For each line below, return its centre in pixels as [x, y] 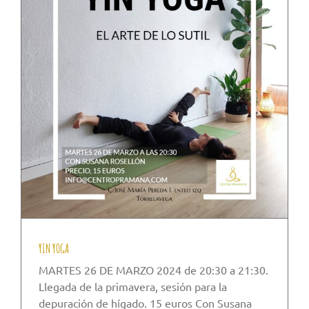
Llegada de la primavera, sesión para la [133, 287]
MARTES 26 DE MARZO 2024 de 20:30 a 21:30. [153, 270]
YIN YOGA [54, 249]
